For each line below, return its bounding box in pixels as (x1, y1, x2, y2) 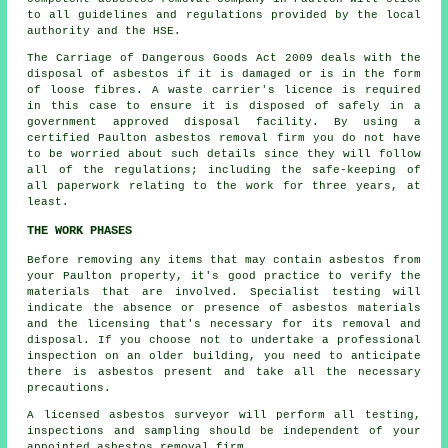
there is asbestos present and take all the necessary (27, 365, 421, 378)
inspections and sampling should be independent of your (27, 424, 421, 437)
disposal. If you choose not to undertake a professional (27, 333, 421, 346)
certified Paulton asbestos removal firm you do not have (27, 131, 421, 144)
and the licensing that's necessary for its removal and (27, 317, 421, 330)
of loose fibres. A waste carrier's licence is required (27, 83, 421, 96)
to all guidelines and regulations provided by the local (27, 8, 421, 21)
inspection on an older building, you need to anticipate (27, 349, 421, 362)
